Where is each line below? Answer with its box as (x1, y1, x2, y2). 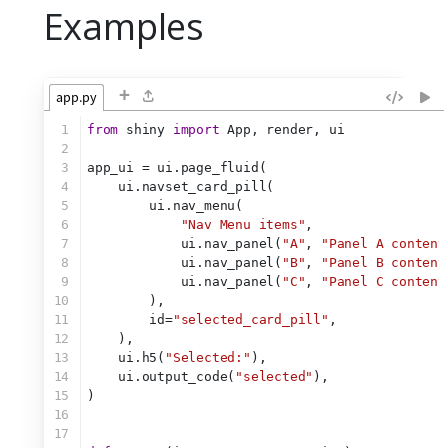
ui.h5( (87, 350, 165, 366)
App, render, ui (219, 122, 345, 138)
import (172, 122, 220, 138)
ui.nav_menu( (87, 198, 243, 214)
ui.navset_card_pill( (87, 179, 275, 195)
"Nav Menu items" (180, 217, 306, 233)
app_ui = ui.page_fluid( (87, 160, 267, 176)
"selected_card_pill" (172, 312, 329, 328)
